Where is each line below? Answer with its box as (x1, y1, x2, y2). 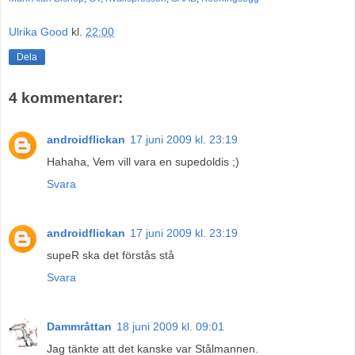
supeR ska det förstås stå (47, 248, 174, 261)
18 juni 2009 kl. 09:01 (116, 319, 224, 333)
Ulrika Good (9, 25, 68, 38)
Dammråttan (47, 319, 112, 333)
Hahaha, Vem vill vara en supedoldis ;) (47, 155, 239, 168)
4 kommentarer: (9, 90, 123, 107)
